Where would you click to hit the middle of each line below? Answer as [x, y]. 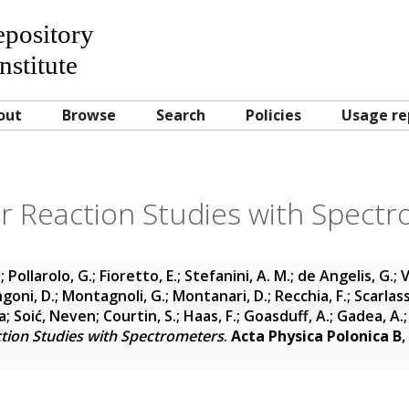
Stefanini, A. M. [237, 276]
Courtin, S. [140, 316]
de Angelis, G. [346, 276]
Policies [273, 115]
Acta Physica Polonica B [316, 336]
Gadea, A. [370, 316]
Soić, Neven [55, 316]
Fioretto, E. [138, 276]
